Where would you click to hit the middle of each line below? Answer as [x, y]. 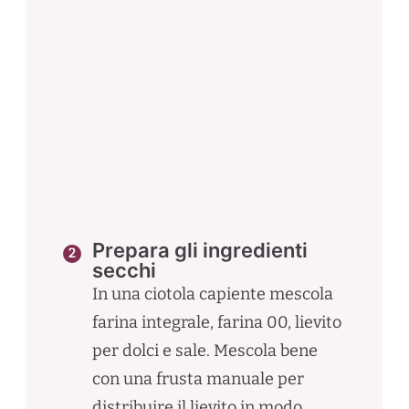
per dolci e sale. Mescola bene [204, 350]
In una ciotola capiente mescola [212, 294]
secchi [124, 270]
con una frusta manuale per [198, 378]
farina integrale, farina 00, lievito [216, 322]
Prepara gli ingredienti [199, 250]
